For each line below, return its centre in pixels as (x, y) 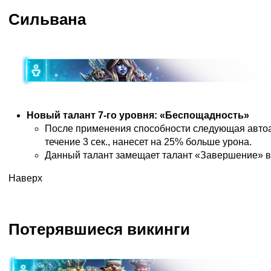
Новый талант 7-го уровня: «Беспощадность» (138, 116)
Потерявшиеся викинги (99, 229)
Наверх (25, 178)
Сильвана (47, 19)
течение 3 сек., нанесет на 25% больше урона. (148, 142)
